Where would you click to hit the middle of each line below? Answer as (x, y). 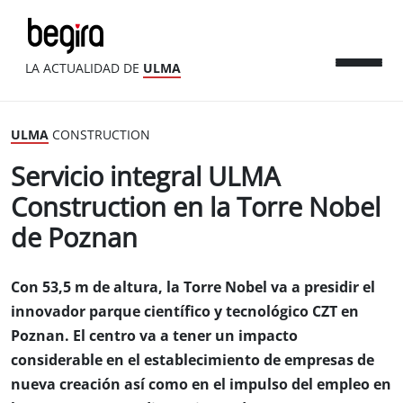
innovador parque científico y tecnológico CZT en (185, 312)
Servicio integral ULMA (145, 177)
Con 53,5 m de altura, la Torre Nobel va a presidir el (193, 287)
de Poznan (74, 238)
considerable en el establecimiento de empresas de (193, 360)
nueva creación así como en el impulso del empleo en (201, 385)
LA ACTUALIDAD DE (84, 68)
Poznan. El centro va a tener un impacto (154, 336)
